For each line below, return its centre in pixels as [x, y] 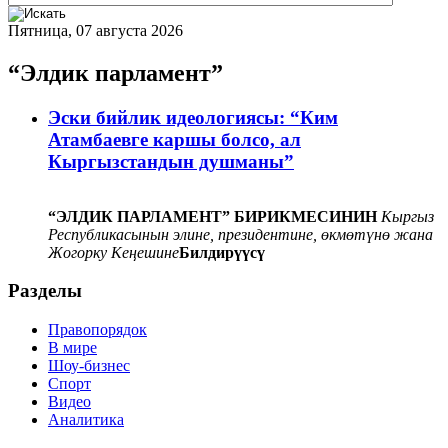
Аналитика [86, 420]
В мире [72, 348]
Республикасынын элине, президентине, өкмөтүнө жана [240, 234]
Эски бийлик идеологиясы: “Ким [193, 117]
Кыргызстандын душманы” [171, 161]
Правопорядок [97, 330]
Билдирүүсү [224, 252]
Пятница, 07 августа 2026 [95, 31]
